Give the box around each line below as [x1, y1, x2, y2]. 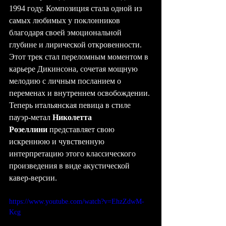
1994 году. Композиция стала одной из [9, 4, 144, 13]
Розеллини [9, 125, 47, 134]
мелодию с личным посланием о [9, 77, 123, 85]
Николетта [52, 113, 94, 122]
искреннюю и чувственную [9, 137, 106, 146]
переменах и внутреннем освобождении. [9, 89, 150, 97]
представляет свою [47, 125, 117, 134]
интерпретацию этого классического [9, 149, 138, 158]
